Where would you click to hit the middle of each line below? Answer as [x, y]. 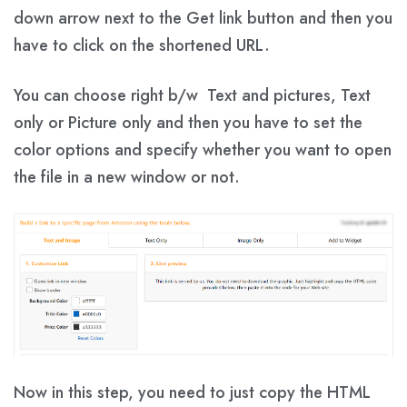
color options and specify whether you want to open [203, 149]
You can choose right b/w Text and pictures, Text [192, 95]
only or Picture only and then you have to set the [188, 122]
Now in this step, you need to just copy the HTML [192, 392]
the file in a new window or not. [127, 177]
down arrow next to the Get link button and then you [203, 18]
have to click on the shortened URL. [142, 45]
